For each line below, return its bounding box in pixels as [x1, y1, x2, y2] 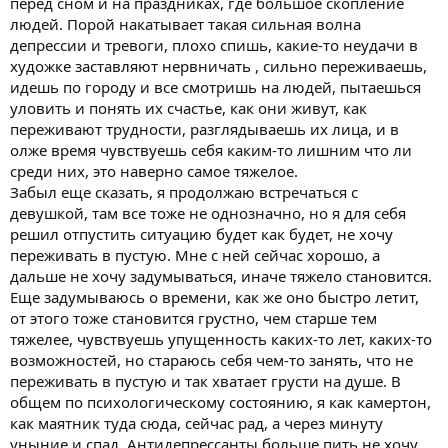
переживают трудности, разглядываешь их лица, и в [10, 118, 399, 139]
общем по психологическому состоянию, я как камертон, [10, 391, 431, 412]
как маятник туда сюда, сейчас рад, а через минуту [10, 412, 383, 433]
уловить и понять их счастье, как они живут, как [10, 97, 367, 118]
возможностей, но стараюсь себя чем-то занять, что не [10, 349, 413, 370]
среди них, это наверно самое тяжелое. [10, 160, 298, 181]
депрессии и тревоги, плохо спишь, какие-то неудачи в [10, 34, 418, 55]
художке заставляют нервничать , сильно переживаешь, [10, 55, 427, 76]
